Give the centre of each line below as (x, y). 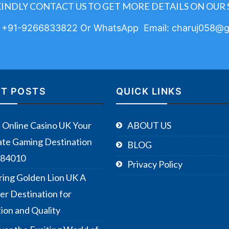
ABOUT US (149, 125)
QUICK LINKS (149, 91)
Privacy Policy (155, 164)
